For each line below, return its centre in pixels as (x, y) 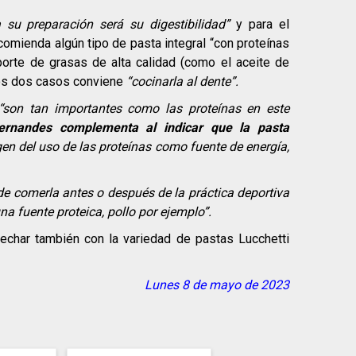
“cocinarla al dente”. (182, 82)
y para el (260, 25)
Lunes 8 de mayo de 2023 (217, 285)
